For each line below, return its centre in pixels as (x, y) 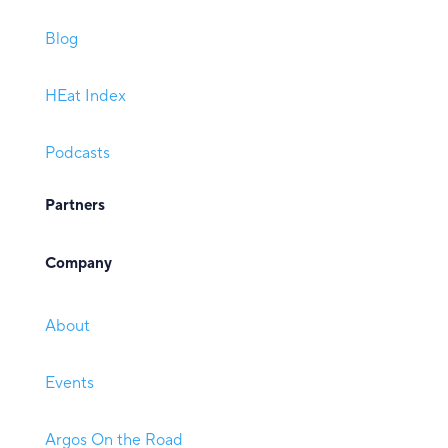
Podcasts (77, 153)
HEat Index (85, 96)
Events (69, 383)
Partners (74, 206)
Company (78, 264)
